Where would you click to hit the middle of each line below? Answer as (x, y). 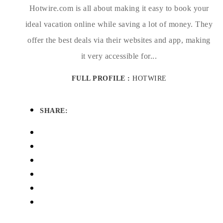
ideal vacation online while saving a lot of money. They (119, 24)
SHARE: (54, 111)
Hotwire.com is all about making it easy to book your (119, 8)
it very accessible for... (119, 56)
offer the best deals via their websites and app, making (119, 40)
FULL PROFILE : (102, 78)
